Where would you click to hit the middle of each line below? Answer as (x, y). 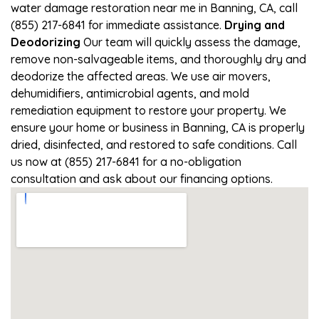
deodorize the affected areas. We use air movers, (141, 76)
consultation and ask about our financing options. (142, 178)
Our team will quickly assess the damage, (190, 42)
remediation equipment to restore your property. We (148, 110)
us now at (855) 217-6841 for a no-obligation (126, 161)
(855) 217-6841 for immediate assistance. (117, 25)
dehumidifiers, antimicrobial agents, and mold (130, 93)
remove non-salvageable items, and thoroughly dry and (158, 59)
